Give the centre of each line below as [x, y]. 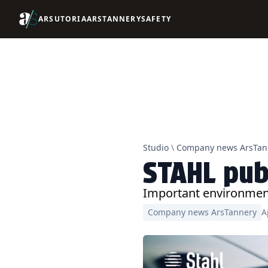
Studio [156, 148]
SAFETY [156, 19]
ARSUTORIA [63, 19]
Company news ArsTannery [202, 212]
